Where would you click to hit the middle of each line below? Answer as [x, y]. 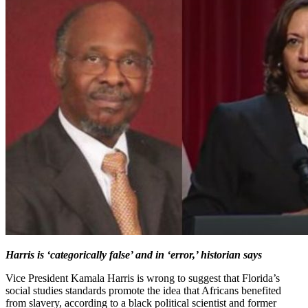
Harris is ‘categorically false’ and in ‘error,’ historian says [134, 255]
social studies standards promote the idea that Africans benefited [143, 291]
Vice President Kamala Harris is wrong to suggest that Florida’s [143, 278]
